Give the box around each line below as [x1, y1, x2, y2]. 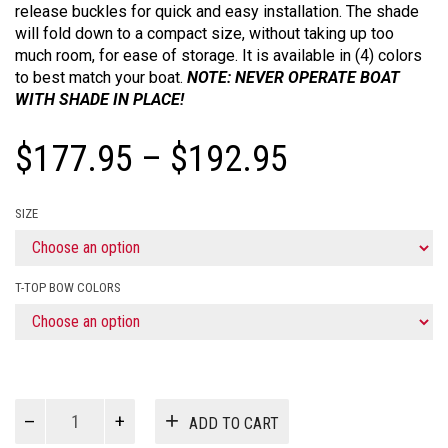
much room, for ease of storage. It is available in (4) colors [15, 45, 422, 65]
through [287, 244, 397, 287]
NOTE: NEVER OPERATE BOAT [187, 67, 400, 87]
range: [287, 172, 374, 215]
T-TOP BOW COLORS [15, 279, 121, 295]
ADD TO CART [189, 414, 279, 434]
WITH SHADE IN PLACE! [15, 89, 184, 109]
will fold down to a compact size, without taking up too [15, 23, 394, 43]
